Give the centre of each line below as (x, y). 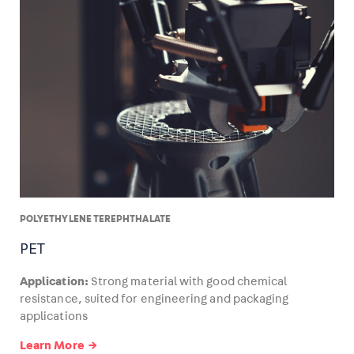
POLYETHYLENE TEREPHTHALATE (95, 218)
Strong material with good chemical (188, 281)
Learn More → (59, 345)
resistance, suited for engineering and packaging (154, 299)
